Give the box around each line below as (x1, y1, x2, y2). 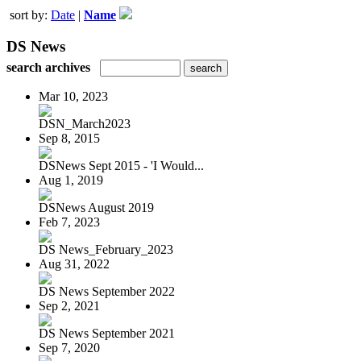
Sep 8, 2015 (39, 131, 100, 145)
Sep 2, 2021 (39, 298, 100, 313)
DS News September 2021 (39, 326, 175, 340)
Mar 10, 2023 (39, 89, 108, 103)
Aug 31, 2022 (39, 256, 110, 271)
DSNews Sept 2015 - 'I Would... (39, 158, 204, 172)
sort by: (10, 8, 51, 22)
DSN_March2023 (39, 116, 131, 131)
